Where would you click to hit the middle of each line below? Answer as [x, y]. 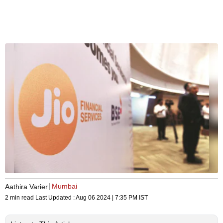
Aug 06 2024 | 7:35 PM [107, 198]
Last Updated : [56, 198]
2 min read [20, 198]
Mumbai [64, 186]
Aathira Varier [26, 186]
